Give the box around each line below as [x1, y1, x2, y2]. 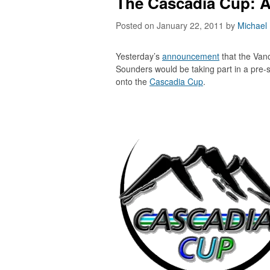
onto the [116, 75, 149, 87]
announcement [162, 50, 219, 62]
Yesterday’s [116, 50, 162, 62]
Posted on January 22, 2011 [116, 19, 226, 31]
